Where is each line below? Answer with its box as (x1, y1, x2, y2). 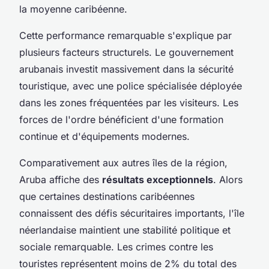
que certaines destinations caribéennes (19, 190, 195, 202)
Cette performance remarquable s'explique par (19, 29, 232, 41)
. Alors (213, 173, 243, 186)
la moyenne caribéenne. (19, 2, 127, 15)
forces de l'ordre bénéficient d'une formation (19, 113, 223, 125)
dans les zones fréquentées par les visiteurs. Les (19, 96, 238, 109)
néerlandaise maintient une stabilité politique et (19, 223, 231, 236)
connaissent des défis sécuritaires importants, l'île (19, 207, 244, 219)
